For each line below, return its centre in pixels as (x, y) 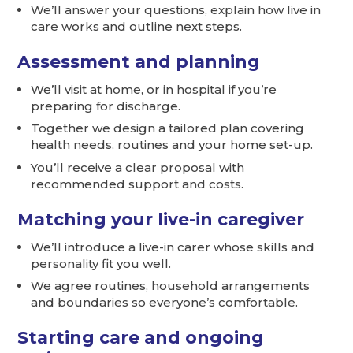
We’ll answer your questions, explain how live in (176, 9)
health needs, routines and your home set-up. (172, 145)
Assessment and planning (139, 61)
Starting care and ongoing (141, 338)
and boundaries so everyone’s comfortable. (165, 303)
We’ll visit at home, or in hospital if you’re (154, 89)
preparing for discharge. (106, 106)
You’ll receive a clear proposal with (138, 167)
